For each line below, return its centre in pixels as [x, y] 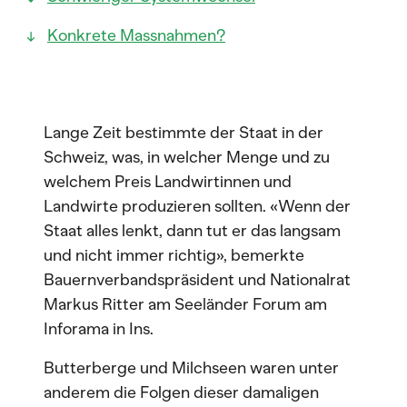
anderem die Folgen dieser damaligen [181, 392]
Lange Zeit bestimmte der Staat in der [184, 133]
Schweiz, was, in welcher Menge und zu [187, 157]
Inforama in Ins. [99, 329]
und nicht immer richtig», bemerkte [174, 255]
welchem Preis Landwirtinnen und [168, 182]
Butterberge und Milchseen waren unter [191, 368]
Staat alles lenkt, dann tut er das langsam [192, 231]
